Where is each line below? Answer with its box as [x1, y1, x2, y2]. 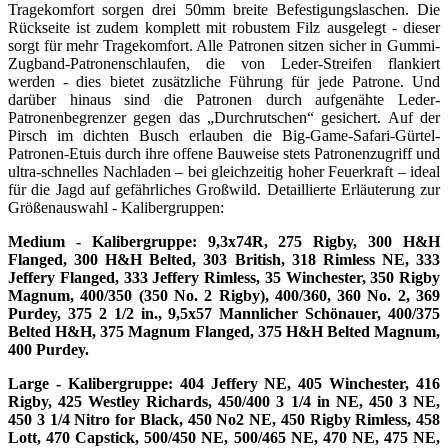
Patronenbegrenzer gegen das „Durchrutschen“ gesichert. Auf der [8, 108, 440, 126]
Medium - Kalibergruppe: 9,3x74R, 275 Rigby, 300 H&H [8, 232, 440, 250]
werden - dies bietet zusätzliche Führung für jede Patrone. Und [8, 72, 440, 90]
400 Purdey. [8, 340, 89, 358]
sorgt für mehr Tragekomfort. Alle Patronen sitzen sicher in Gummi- [8, 36, 440, 54]
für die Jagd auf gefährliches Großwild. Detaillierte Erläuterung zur [8, 180, 440, 198]
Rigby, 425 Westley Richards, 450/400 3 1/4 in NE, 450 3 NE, [8, 392, 440, 410]
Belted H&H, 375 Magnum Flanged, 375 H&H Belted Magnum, [8, 322, 440, 340]
